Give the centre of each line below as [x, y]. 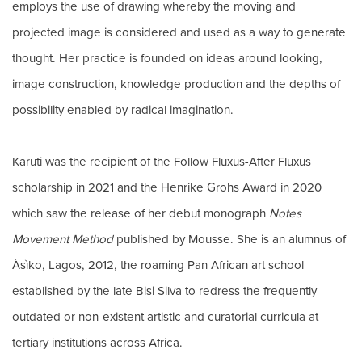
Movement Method [63, 238]
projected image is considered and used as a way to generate [179, 32]
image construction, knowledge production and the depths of [176, 83]
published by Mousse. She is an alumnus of [229, 238]
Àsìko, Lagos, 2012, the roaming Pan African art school [158, 264]
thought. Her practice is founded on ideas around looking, [167, 57]
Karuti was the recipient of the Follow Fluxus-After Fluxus [162, 161]
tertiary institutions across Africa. [97, 342]
